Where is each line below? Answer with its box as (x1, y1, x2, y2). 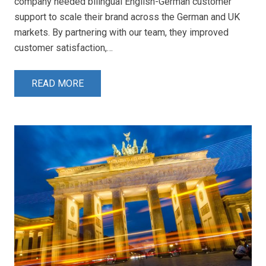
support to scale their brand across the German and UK (14, 11, 240, 23)
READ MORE (31, 77, 84, 89)
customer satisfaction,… (14, 42, 113, 54)
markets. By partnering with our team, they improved (14, 27, 229, 39)
